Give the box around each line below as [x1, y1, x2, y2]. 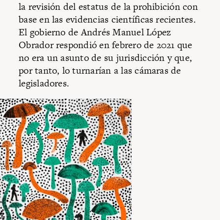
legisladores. [19, 77, 70, 90]
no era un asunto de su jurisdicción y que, [19, 51, 192, 65]
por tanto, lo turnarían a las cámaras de [19, 64, 181, 78]
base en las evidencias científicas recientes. [19, 13, 196, 27]
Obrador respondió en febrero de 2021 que [19, 38, 192, 52]
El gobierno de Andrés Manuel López [19, 26, 171, 39]
